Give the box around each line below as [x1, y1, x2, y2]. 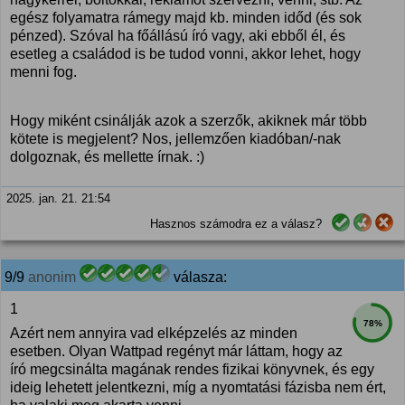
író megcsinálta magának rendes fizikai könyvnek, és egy [10, 362, 374, 377]
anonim [28, 269, 76, 285]
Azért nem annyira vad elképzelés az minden [10, 325, 297, 341]
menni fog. [10, 64, 77, 80]
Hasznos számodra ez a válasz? [150, 217, 322, 231]
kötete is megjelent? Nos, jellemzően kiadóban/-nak [10, 131, 341, 146]
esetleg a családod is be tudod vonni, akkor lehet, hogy [10, 46, 361, 61]
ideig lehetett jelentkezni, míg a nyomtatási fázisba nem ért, [10, 380, 386, 395]
